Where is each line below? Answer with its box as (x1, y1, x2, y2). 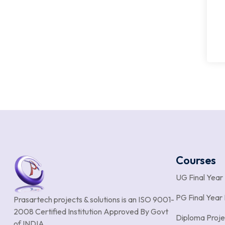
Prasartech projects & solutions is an (14, 194, 138, 204)
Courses (175, 153, 216, 167)
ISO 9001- (138, 194, 174, 204)
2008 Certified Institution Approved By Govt (14, 206, 168, 216)
